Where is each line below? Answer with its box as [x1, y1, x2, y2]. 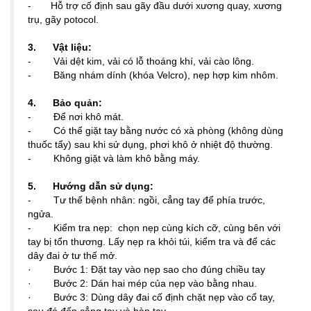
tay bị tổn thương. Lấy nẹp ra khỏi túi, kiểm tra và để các [28, 236, 276, 247]
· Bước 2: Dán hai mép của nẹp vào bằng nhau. [28, 278, 257, 289]
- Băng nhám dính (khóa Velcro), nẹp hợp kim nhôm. [28, 69, 278, 81]
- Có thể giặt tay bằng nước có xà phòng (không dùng [28, 125, 283, 136]
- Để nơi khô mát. [28, 111, 124, 122]
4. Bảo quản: [28, 97, 102, 108]
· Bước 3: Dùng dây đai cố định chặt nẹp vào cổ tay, [28, 292, 275, 303]
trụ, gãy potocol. [28, 14, 99, 25]
